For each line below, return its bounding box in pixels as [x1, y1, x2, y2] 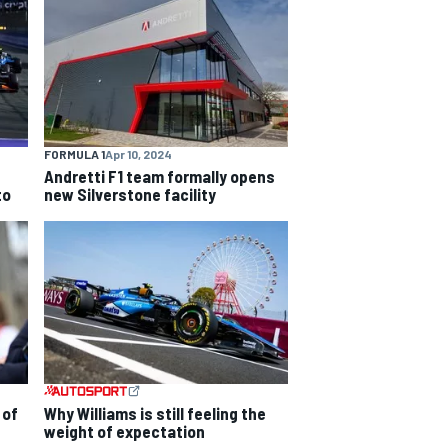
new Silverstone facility [44, 184, 216, 205]
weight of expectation [44, 420, 205, 441]
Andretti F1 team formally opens [44, 166, 275, 187]
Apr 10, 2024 [105, 147, 172, 162]
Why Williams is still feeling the [44, 402, 266, 423]
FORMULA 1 [44, 147, 105, 162]
